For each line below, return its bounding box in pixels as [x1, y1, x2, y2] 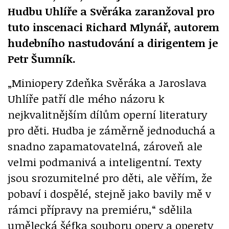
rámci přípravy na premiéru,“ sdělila [8, 201, 192, 217]
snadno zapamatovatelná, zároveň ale [8, 138, 202, 153]
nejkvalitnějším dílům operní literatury [8, 106, 207, 122]
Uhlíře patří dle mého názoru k [8, 90, 165, 106]
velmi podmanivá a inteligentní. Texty [8, 154, 201, 169]
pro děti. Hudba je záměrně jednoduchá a [8, 122, 215, 138]
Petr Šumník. [8, 51, 76, 66]
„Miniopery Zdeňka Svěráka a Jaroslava [8, 75, 207, 90]
